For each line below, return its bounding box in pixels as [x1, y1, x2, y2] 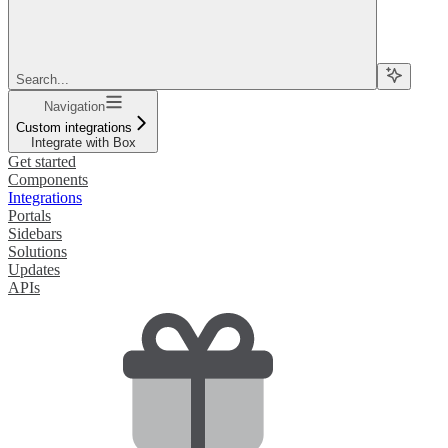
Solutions [8, 243, 67, 261]
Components [8, 171, 88, 189]
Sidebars [8, 225, 62, 243]
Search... [16, 72, 69, 88]
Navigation [43, 99, 105, 115]
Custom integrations [16, 120, 132, 136]
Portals [8, 207, 51, 225]
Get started [8, 153, 76, 171]
